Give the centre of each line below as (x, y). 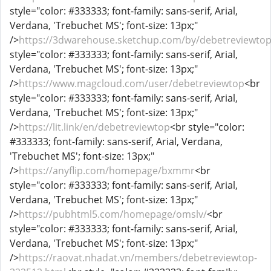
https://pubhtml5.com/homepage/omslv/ (113, 214)
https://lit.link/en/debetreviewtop (94, 127)
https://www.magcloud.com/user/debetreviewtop (132, 83)
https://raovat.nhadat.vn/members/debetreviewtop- (138, 258)
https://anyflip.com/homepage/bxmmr (107, 171)
